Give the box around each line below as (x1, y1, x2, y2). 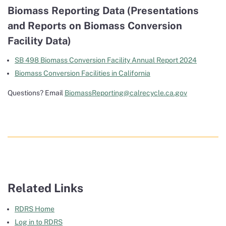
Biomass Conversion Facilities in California (15, 69, 150, 77)
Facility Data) (8, 35, 71, 47)
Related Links (8, 181, 83, 195)
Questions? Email (8, 89, 65, 97)
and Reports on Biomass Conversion (8, 20, 182, 32)
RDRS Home (15, 205, 54, 213)
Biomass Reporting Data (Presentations (8, 5, 199, 17)
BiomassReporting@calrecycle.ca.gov (65, 89, 187, 97)
